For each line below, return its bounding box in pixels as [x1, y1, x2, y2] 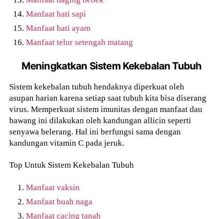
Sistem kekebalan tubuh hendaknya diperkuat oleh [9, 82, 185, 92]
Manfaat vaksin [26, 182, 80, 192]
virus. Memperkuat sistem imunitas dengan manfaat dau [9, 104, 203, 114]
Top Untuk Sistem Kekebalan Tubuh [9, 160, 134, 170]
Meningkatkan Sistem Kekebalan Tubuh [21, 60, 202, 72]
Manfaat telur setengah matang [26, 37, 133, 47]
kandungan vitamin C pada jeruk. [9, 138, 125, 148]
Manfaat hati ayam [26, 23, 91, 33]
